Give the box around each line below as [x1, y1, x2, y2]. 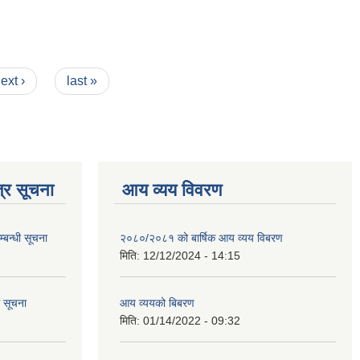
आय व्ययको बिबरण [120, 297, 194, 309]
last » [66, 74, 97, 88]
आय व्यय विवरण [122, 180, 222, 200]
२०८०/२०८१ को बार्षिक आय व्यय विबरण [120, 231, 283, 244]
